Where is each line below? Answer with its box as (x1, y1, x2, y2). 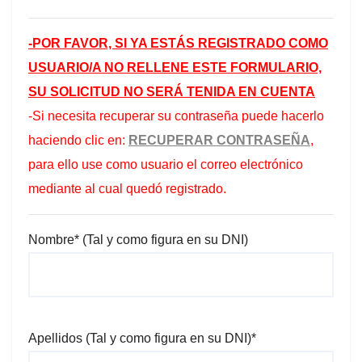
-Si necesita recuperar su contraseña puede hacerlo (28, 109, 324, 123)
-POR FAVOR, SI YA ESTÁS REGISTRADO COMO (28, 36, 328, 50)
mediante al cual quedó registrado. (28, 182, 226, 196)
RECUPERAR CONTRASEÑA (128, 133, 310, 147)
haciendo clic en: (28, 133, 128, 147)
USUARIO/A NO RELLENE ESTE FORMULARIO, (28, 61, 322, 74)
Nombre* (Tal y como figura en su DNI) (28, 233, 248, 246)
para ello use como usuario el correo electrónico (28, 158, 303, 171)
